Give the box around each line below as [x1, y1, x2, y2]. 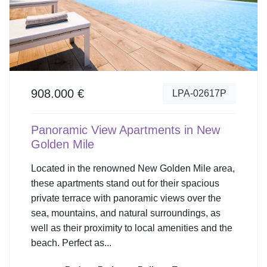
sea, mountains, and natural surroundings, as [31, 207, 221, 218]
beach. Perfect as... [31, 237, 111, 248]
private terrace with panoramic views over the [31, 193, 221, 203]
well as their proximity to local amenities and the [31, 222, 232, 233]
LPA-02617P [172, 88, 226, 98]
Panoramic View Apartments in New [31, 123, 220, 136]
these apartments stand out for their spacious [31, 178, 219, 188]
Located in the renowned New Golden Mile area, [31, 163, 235, 173]
